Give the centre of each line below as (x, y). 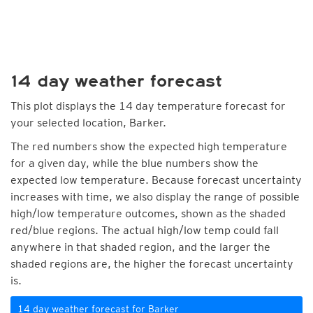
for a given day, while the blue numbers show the (134, 163)
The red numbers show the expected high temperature (149, 146)
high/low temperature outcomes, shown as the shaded (148, 213)
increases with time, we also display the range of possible (155, 197)
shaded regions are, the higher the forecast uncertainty (152, 264)
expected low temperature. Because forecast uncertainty (156, 180)
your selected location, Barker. (88, 123)
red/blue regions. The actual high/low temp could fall (145, 230)
